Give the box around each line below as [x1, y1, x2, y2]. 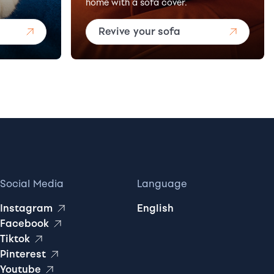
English [137, 202, 174, 214]
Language [137, 178, 187, 190]
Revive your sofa [98, 26, 181, 37]
